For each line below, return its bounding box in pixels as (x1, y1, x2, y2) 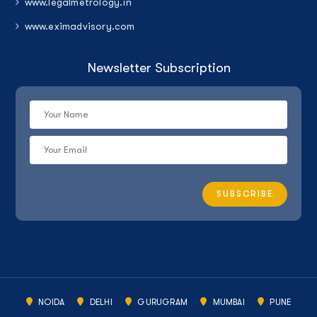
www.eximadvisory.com (24, 20, 135, 32)
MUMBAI (210, 296, 245, 307)
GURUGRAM (135, 296, 188, 307)
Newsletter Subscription (86, 59, 231, 76)
